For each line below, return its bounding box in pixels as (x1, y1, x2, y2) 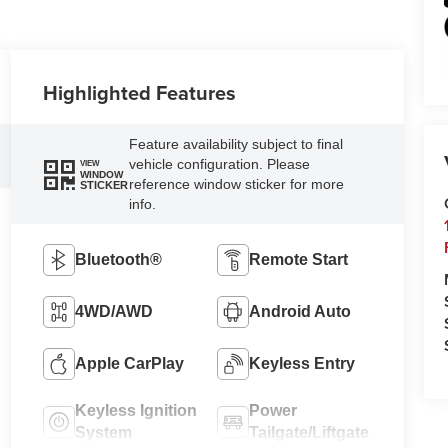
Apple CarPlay (75, 355, 185, 373)
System (75, 424, 133, 442)
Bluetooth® (75, 251, 163, 269)
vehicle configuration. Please (129, 156, 311, 173)
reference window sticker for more (129, 176, 345, 193)
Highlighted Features (43, 78, 237, 108)
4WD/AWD (75, 303, 154, 321)
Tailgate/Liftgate (249, 424, 370, 442)
